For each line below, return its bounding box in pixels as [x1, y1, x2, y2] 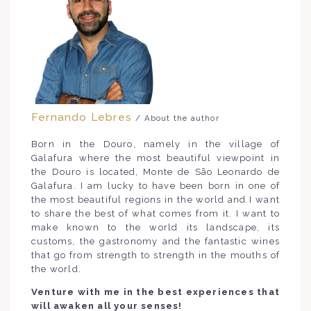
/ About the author [135, 112, 219, 123]
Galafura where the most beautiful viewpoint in [31, 152, 280, 163]
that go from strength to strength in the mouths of [31, 249, 280, 260]
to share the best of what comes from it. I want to [31, 208, 280, 219]
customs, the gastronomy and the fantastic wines [31, 235, 280, 246]
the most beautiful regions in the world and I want [31, 194, 280, 205]
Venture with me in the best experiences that [31, 286, 280, 297]
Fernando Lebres [31, 110, 132, 124]
